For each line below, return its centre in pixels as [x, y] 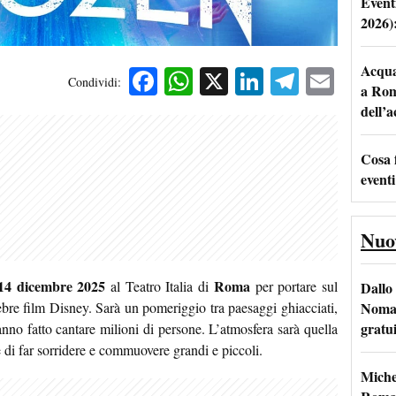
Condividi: [95, 82]
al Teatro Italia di [160, 286]
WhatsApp [253, 81]
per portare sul [294, 286]
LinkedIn [315, 81]
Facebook [212, 81]
